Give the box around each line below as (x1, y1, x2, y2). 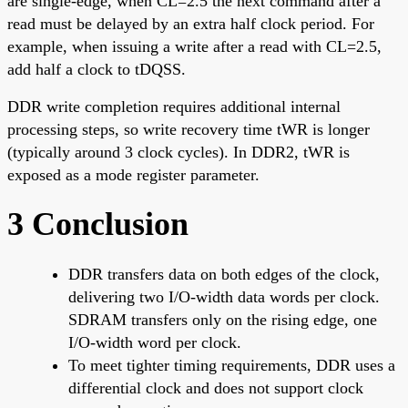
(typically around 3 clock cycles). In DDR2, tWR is (7, 142, 350, 161)
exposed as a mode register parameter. (7, 165, 260, 184)
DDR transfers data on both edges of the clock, (68, 264, 380, 283)
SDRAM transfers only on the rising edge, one (68, 310, 377, 329)
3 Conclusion (7, 205, 189, 242)
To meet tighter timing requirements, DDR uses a (68, 355, 395, 374)
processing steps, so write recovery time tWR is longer (7, 119, 370, 138)
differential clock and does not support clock (68, 378, 363, 397)
